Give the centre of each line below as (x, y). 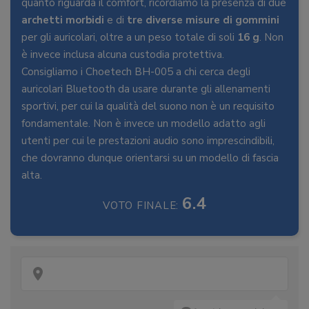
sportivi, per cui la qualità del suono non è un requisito (148, 107)
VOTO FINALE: (142, 206)
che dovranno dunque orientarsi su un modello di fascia (150, 158)
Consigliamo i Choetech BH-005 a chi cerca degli (136, 72)
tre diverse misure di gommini (203, 20)
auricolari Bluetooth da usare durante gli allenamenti (146, 89)
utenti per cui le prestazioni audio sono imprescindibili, (148, 141)
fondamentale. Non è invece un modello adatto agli (143, 124)
